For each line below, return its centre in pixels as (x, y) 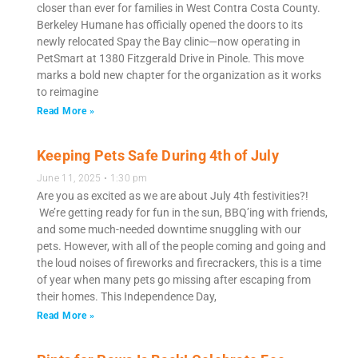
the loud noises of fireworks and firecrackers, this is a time (179, 263)
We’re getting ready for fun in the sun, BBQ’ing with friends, (182, 213)
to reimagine (67, 92)
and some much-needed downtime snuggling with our (169, 230)
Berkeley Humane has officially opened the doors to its (169, 25)
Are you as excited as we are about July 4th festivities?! (172, 196)
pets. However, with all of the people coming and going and (181, 247)
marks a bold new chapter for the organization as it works (179, 76)
